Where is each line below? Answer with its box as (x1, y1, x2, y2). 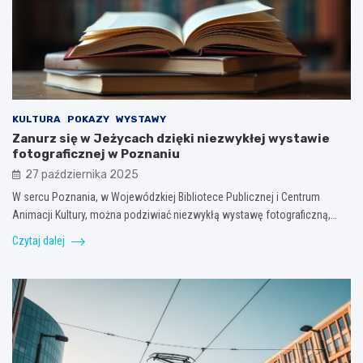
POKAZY (67, 113, 109, 125)
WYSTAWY (116, 113, 166, 125)
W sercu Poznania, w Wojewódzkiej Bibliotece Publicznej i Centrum (12, 190, 320, 203)
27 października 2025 (25, 167, 139, 181)
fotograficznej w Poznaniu (12, 146, 180, 161)
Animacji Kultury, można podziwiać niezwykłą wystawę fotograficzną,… (12, 207, 337, 221)
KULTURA (12, 113, 61, 125)
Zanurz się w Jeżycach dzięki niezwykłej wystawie (12, 130, 330, 146)
